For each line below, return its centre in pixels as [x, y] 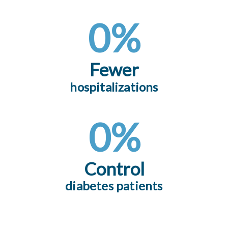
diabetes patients [114, 186]
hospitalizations [114, 87]
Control [114, 168]
